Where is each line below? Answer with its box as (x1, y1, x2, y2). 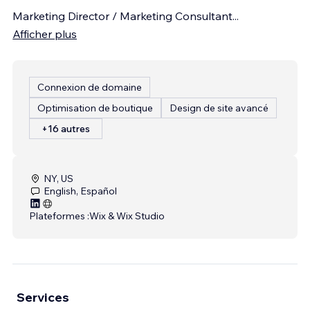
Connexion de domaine (37, 81, 142, 94)
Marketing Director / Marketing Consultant (12, 9, 232, 24)
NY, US (44, 172, 73, 185)
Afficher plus (12, 27, 77, 42)
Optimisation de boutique (37, 102, 153, 115)
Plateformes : (29, 210, 89, 223)
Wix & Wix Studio (89, 210, 165, 223)
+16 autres (42, 122, 90, 136)
